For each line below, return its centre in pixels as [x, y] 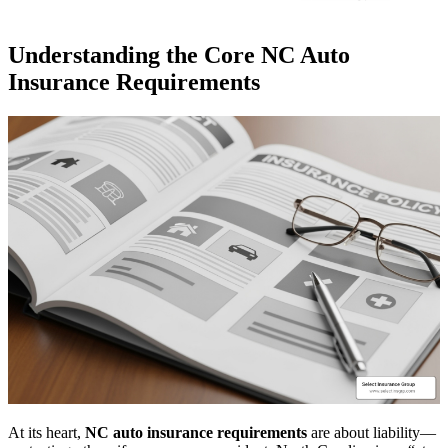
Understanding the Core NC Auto [179, 54]
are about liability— [371, 432]
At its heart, [46, 432]
